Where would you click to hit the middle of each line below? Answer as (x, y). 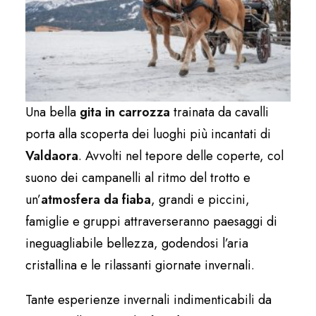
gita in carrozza (125, 112)
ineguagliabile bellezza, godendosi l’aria (137, 243)
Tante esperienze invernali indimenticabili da (148, 299)
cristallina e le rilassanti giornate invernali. (140, 265)
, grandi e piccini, (200, 199)
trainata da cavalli (219, 112)
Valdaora (52, 156)
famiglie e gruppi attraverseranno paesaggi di (151, 221)
